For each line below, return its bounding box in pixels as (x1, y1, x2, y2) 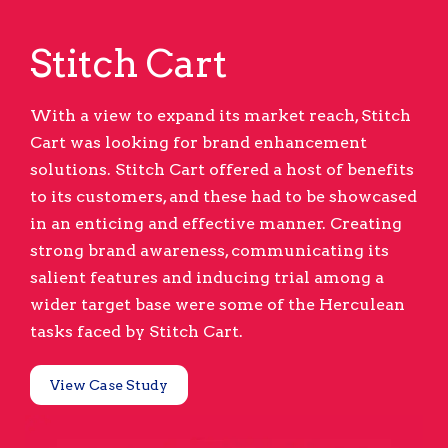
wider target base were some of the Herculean (30, 295, 405, 315)
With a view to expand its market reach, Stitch (30, 106, 411, 126)
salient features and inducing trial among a (30, 268, 384, 288)
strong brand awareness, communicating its (30, 241, 389, 261)
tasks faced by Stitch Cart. (30, 322, 243, 342)
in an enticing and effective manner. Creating (30, 214, 402, 234)
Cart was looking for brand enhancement (30, 133, 367, 153)
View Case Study (50, 377, 168, 394)
